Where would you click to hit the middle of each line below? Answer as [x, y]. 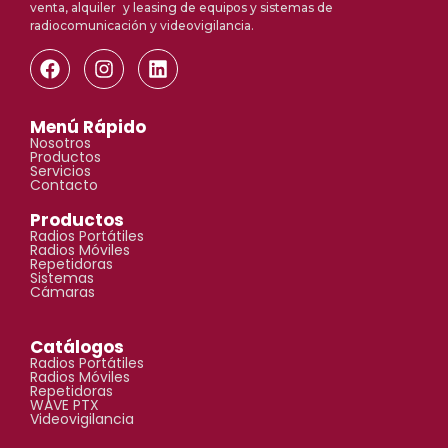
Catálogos [77, 347]
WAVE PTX [64, 405]
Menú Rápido [88, 127]
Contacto [64, 185]
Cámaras [62, 292]
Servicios [60, 171]
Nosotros [60, 143]
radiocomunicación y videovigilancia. [142, 25]
